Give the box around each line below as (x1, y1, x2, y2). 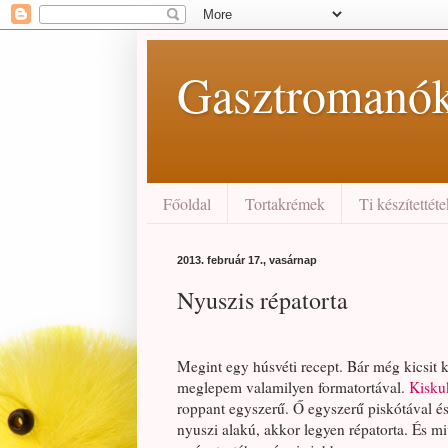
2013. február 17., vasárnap (177, 254, 317, 267)
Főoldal (163, 192, 211, 214)
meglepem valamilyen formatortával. (177, 377, 405, 398)
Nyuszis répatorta (177, 284, 348, 317)
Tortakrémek (245, 192, 325, 214)
